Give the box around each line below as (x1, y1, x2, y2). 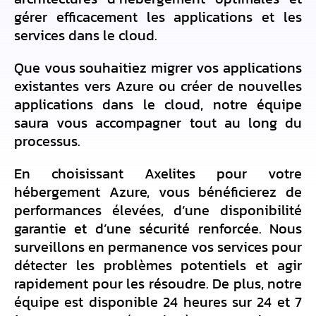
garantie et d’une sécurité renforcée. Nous (14, 218, 302, 239)
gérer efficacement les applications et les (14, 6, 302, 28)
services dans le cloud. (14, 25, 161, 46)
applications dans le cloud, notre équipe (14, 94, 302, 115)
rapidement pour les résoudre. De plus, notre (14, 273, 302, 294)
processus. (14, 130, 80, 152)
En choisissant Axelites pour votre (14, 163, 302, 184)
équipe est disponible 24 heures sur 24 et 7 (14, 291, 302, 312)
